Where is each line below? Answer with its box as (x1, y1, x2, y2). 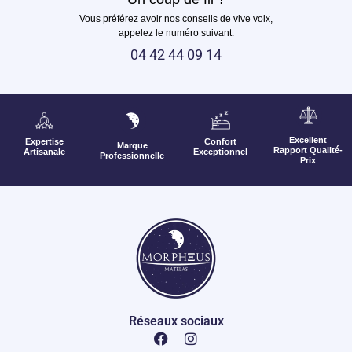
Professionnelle (100, 150, 164, 160)
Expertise (24, 136, 64, 146)
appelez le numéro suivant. (118, 27, 234, 39)
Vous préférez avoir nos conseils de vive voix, (79, 13, 273, 25)
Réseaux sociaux (128, 313, 224, 328)
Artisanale (23, 146, 65, 156)
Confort (203, 136, 236, 146)
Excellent (289, 135, 327, 145)
